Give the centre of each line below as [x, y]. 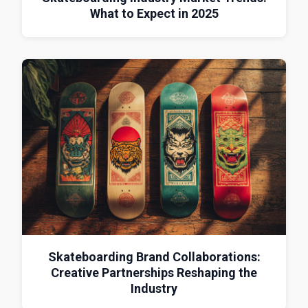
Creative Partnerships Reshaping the [154, 272]
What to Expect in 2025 [154, 13]
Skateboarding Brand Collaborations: [154, 256]
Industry [154, 288]
